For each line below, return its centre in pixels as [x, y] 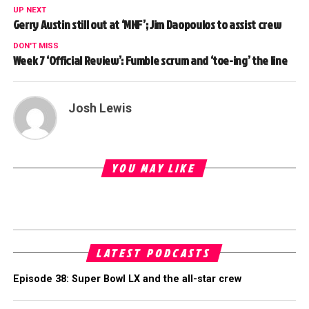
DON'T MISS [36, 46]
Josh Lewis [100, 108]
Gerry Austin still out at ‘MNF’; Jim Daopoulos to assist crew [147, 24]
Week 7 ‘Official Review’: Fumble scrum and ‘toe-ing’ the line [150, 60]
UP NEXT [29, 10]
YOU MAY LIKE [154, 168]
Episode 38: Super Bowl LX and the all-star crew [127, 279]
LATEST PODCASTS [154, 253]
